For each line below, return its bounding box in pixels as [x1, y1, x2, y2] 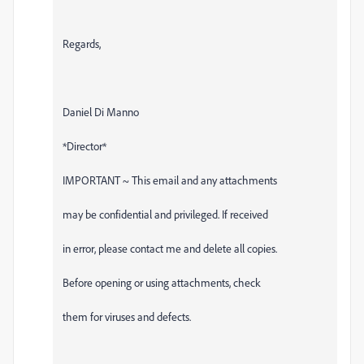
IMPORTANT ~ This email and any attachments [63, 172, 277, 187]
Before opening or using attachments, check [63, 275, 261, 289]
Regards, [63, 36, 101, 50]
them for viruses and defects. [63, 309, 191, 323]
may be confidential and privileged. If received [63, 206, 268, 221]
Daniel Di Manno [63, 104, 139, 119]
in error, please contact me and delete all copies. [63, 240, 277, 255]
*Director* [63, 138, 106, 153]
